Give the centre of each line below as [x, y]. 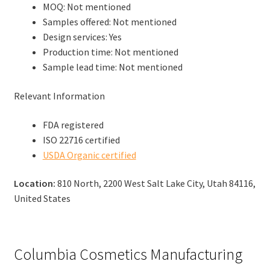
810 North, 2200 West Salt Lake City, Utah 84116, [156, 184]
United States [42, 199]
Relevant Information [59, 96]
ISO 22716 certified [81, 140]
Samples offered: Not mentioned [109, 22]
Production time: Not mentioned [110, 52]
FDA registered [73, 124]
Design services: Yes [82, 37]
